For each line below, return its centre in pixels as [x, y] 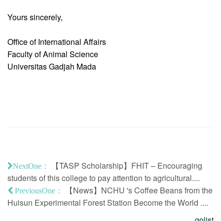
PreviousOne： [38, 190]
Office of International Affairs [58, 41]
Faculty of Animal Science [54, 54]
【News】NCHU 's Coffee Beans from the [139, 190]
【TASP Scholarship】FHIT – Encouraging [127, 165]
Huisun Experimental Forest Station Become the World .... [108, 202]
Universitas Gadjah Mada [52, 66]
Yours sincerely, [35, 17]
